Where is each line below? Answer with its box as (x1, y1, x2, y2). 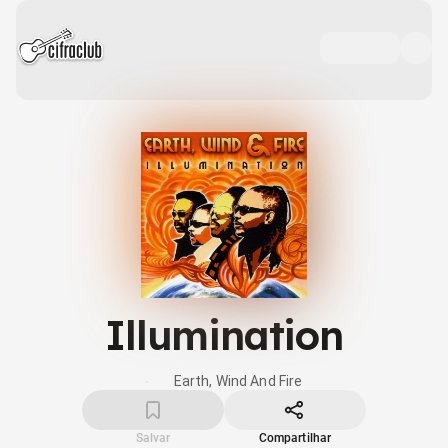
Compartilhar (258, 431, 332, 445)
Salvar (135, 431, 171, 445)
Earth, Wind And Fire (173, 373, 303, 389)
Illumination (105, 310, 343, 360)
